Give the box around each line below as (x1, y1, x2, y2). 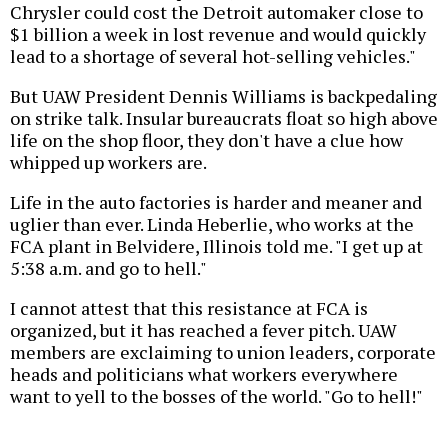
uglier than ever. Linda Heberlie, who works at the (10, 212, 414, 237)
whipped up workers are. (10, 150, 207, 175)
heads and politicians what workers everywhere (10, 362, 398, 387)
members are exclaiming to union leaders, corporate (10, 340, 436, 365)
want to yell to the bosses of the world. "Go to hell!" (10, 384, 423, 409)
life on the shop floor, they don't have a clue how (10, 128, 403, 153)
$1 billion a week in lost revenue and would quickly (10, 22, 426, 47)
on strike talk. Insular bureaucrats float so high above (10, 106, 438, 131)
